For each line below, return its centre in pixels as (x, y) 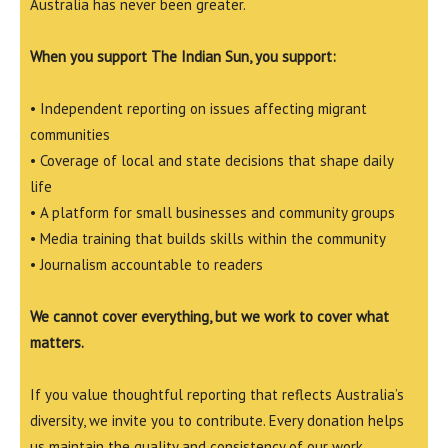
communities (70, 134)
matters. (57, 342)
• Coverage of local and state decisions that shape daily (212, 160)
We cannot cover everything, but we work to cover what (209, 316)
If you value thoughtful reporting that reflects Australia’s (217, 394)
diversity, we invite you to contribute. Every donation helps (217, 420)
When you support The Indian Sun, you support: (183, 56)
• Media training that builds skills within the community (208, 238)
